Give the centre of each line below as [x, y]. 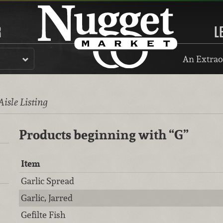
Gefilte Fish [44, 215]
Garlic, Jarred [47, 198]
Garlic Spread [48, 181]
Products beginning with [94, 135]
